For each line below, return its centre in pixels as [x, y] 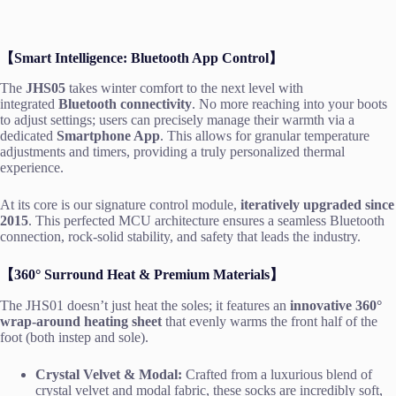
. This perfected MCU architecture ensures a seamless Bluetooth [206, 221]
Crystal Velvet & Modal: [109, 375]
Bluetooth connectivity [125, 104]
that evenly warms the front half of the [270, 322]
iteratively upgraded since [317, 205]
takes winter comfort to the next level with [184, 88]
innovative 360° [336, 306]
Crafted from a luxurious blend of [277, 375]
